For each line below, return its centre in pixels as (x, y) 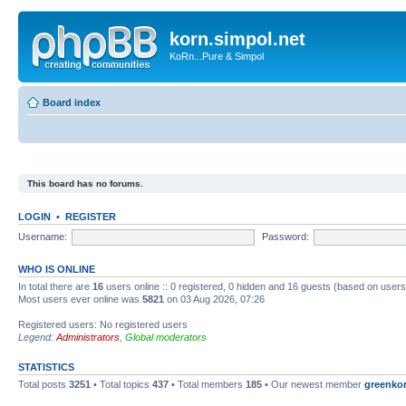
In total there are (55, 286)
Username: (43, 236)
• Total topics (121, 384)
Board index (72, 102)
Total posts (43, 384)
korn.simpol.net (237, 39)
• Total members (207, 384)
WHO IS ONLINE (57, 269)
